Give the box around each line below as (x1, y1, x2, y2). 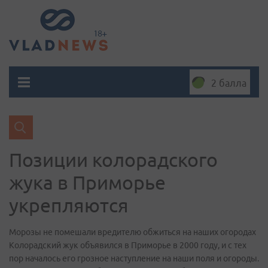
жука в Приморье (9, 172, 166, 193)
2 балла (211, 78, 246, 89)
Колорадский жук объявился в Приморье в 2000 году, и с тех (9, 240, 246, 250)
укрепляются (9, 194, 129, 216)
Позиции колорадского (9, 149, 218, 170)
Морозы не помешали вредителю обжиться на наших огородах (9, 227, 256, 237)
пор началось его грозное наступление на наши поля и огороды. (9, 254, 259, 263)
